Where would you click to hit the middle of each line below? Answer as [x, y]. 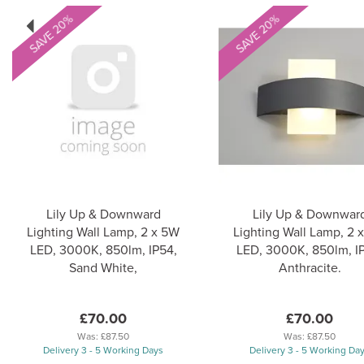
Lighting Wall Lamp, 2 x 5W [103, 232]
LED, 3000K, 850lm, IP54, [103, 249]
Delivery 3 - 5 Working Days [103, 350]
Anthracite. [310, 267]
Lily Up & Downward [103, 214]
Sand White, [103, 267]
